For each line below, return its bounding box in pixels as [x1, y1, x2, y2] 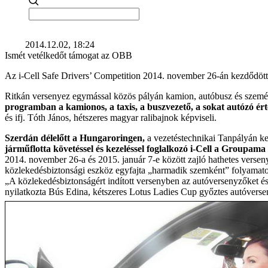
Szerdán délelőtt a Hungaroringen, [5, 133, 145, 143]
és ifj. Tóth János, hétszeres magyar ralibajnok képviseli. [5, 112, 217, 123]
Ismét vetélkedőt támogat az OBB [5, 50, 132, 60]
